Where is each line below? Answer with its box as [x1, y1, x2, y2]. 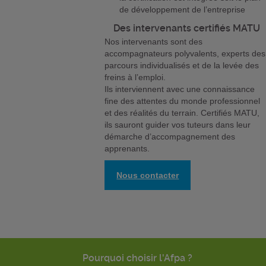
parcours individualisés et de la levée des [104, 61, 259, 71]
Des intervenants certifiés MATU [113, 23, 261, 34]
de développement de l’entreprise [119, 5, 246, 15]
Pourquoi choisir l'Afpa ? [83, 252, 192, 264]
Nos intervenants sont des [104, 37, 203, 47]
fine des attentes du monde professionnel [104, 96, 261, 106]
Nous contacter [116, 170, 179, 180]
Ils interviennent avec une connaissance [104, 84, 255, 94]
